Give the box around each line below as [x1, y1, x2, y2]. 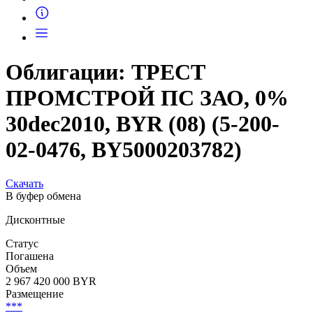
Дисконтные [6, 261, 65, 274]
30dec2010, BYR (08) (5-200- [6, 159, 279, 184]
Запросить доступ [61, 9, 146, 22]
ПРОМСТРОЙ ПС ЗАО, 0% [6, 133, 289, 159]
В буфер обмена [6, 238, 81, 250]
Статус [6, 285, 38, 298]
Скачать [6, 225, 43, 238]
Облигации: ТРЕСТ [6, 107, 205, 133]
